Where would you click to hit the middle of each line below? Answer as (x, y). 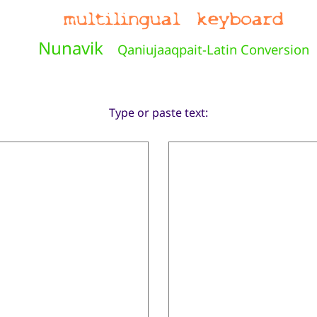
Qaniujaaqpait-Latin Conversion (213, 49)
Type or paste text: (158, 113)
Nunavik (70, 48)
